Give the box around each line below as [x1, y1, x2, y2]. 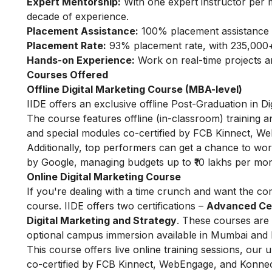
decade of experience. [27, 10, 129, 23]
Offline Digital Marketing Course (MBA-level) [27, 83, 242, 96]
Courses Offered [27, 69, 108, 81]
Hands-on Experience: [27, 54, 135, 67]
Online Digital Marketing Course [27, 171, 181, 183]
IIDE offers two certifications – [61, 200, 206, 212]
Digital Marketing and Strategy [27, 214, 177, 227]
